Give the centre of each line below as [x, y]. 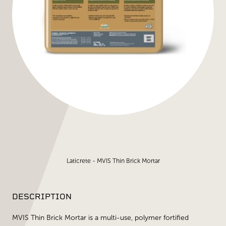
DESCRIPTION [42, 196]
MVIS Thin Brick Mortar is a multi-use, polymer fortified [100, 218]
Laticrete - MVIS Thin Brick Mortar [113, 161]
